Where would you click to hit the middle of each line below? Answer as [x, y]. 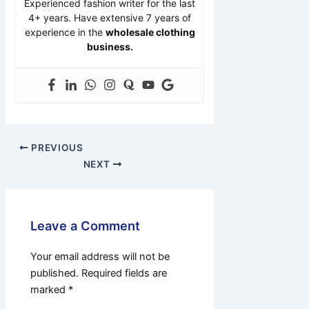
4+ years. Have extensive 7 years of [110, 18]
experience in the [65, 32]
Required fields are [124, 273]
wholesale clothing [150, 32]
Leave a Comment [86, 225]
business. [110, 47]
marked [50, 289]
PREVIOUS [56, 148]
